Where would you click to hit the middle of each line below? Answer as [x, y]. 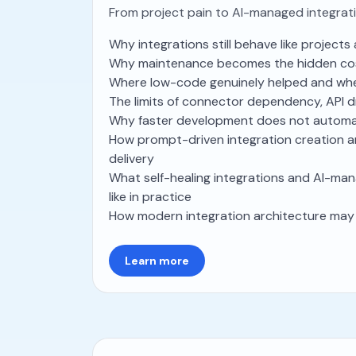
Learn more [157, 261]
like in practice [150, 197]
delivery [132, 159]
